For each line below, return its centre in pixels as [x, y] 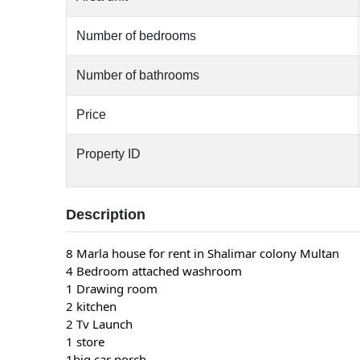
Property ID [109, 153]
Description [106, 214]
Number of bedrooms [137, 35]
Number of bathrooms [138, 75]
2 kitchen [92, 306]
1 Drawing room [112, 288]
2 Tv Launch [100, 323]
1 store [86, 341]
